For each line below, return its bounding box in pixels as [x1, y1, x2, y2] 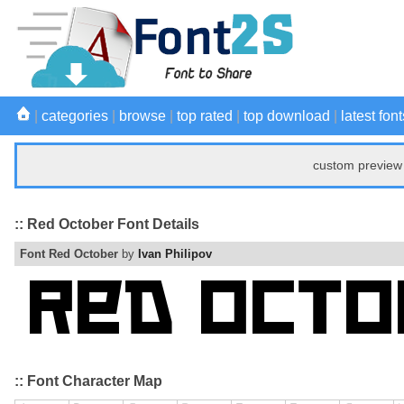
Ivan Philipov [138, 247, 212, 262]
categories [41, 108, 108, 124]
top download [243, 108, 330, 124]
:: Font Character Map [14, 373, 162, 390]
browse [119, 108, 166, 124]
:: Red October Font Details [14, 216, 199, 232]
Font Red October [20, 247, 118, 262]
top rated [177, 108, 233, 124]
